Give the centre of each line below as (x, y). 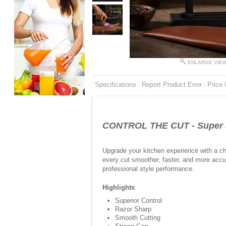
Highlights (119, 187)
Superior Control (138, 201)
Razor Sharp (133, 209)
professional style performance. (148, 169)
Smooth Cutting (138, 218)
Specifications (116, 84)
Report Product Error (172, 84)
